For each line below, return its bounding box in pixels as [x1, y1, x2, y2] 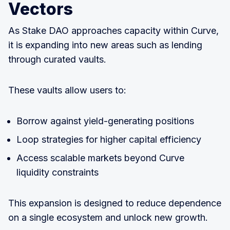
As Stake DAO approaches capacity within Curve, [8, 25, 219, 36]
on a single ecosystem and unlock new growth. [8, 212, 208, 223]
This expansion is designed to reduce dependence [8, 197, 221, 208]
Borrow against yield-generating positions [16, 115, 194, 126]
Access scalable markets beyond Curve [16, 152, 184, 163]
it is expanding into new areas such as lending [8, 39, 202, 50]
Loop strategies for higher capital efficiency [16, 133, 201, 145]
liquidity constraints [16, 166, 99, 178]
